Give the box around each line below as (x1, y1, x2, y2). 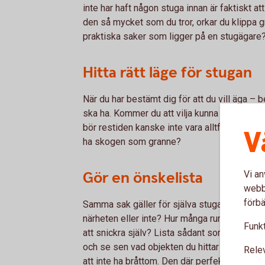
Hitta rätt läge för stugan (83, 62, 252, 83)
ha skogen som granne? (83, 135, 181, 147)
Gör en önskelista (83, 167, 203, 188)
